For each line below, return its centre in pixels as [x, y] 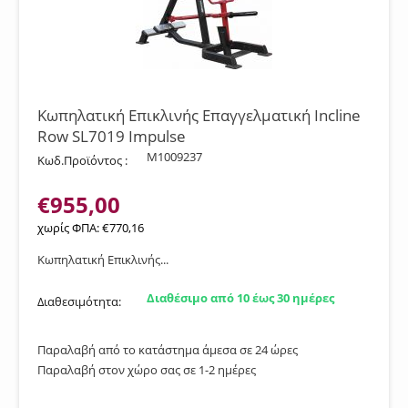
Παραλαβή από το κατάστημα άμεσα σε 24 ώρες [168, 350]
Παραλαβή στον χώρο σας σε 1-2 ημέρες [147, 370]
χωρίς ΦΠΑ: [70, 228]
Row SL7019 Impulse [112, 136]
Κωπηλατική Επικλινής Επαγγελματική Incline [199, 115]
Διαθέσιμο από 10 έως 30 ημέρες [240, 298]
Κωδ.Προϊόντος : [82, 160]
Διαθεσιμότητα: [79, 301]
